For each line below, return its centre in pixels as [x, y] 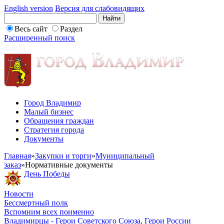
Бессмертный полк [36, 203]
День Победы [47, 174]
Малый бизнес [49, 112]
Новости [19, 194]
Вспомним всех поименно [49, 212]
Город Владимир [52, 103]
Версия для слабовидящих [100, 8]
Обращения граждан [59, 121]
